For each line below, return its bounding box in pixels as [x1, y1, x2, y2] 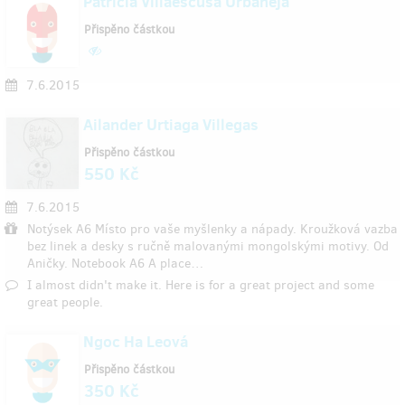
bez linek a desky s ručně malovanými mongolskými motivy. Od [27, 238, 389, 256]
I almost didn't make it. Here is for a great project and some [27, 277, 374, 295]
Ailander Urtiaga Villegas [83, 114, 259, 136]
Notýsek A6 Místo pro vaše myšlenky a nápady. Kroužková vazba [27, 221, 398, 239]
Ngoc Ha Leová [83, 331, 188, 353]
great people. [27, 294, 103, 312]
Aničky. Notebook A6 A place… [27, 255, 203, 273]
